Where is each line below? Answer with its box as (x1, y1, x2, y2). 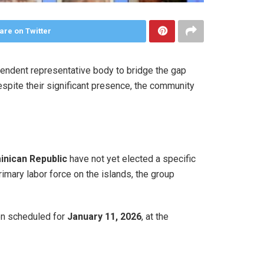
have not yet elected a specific (67, 153, 196, 165)
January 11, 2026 (67, 211, 141, 223)
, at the (141, 211, 169, 223)
